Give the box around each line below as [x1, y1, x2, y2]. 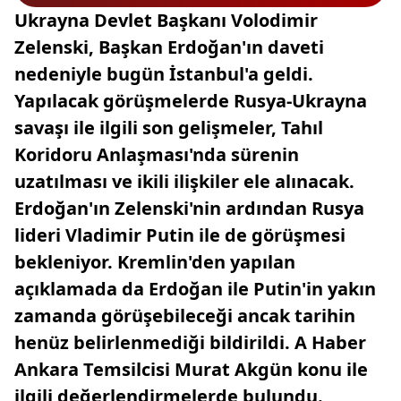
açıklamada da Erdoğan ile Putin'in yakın [14, 277, 376, 301]
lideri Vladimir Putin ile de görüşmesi [14, 223, 346, 247]
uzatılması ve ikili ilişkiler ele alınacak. [14, 169, 354, 193]
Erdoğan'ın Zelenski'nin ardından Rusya [14, 196, 364, 220]
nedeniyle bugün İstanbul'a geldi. [14, 62, 313, 86]
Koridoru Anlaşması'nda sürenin [14, 142, 299, 166]
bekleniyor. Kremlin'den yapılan [14, 250, 295, 274]
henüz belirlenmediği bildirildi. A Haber [14, 330, 366, 354]
